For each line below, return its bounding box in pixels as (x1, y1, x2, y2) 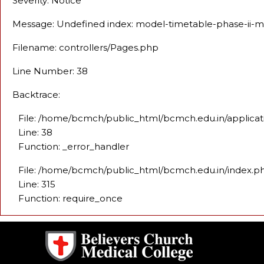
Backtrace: (12, 89, 60, 100)
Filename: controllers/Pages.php (12, 42, 159, 53)
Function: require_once (18, 193, 123, 204)
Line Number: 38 (12, 65, 88, 77)
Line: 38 (18, 127, 52, 138)
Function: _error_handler (18, 141, 129, 152)
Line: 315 (18, 179, 55, 190)
